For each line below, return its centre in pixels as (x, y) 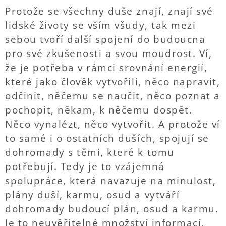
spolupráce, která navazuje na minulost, (111, 181)
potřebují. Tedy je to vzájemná (85, 166)
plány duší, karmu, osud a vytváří (93, 195)
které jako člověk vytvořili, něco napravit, (113, 82)
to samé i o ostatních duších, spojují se (107, 138)
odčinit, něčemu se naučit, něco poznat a (113, 96)
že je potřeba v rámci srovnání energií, (106, 68)
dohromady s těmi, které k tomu (90, 152)
